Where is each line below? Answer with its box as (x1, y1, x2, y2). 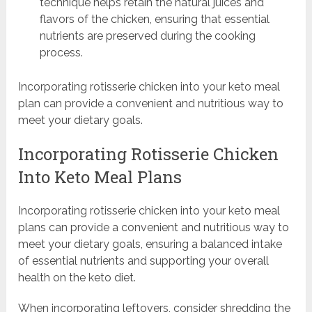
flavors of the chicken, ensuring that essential (39, 12, 270, 26)
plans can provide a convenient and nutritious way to (18, 221, 290, 235)
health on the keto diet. (18, 271, 136, 285)
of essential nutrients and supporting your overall (18, 254, 270, 268)
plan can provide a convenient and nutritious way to (18, 97, 284, 111)
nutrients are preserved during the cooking (39, 29, 256, 42)
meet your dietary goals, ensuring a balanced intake (18, 237, 283, 251)
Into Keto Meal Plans (18, 166, 182, 189)
